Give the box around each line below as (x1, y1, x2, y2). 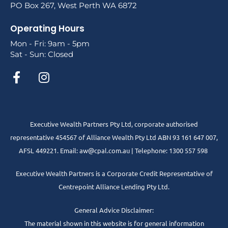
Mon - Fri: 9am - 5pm (10, 39, 90, 49)
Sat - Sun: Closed (10, 49, 73, 60)
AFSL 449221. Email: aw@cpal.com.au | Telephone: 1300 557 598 (19, 146, 209, 155)
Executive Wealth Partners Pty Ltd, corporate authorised (30, 119, 198, 128)
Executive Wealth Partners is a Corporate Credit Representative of (15, 169, 213, 178)
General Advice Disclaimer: (74, 205, 154, 214)
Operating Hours (10, 22, 84, 35)
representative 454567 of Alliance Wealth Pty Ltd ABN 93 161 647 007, (10, 132, 218, 141)
